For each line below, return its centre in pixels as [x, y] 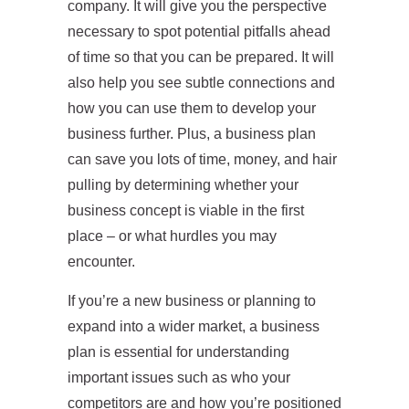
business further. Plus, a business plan [192, 134]
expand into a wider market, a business [194, 326]
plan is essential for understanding [178, 352]
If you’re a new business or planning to [192, 301]
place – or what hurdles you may [172, 236]
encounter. [101, 262]
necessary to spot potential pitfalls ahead [199, 31]
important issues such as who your [179, 378]
